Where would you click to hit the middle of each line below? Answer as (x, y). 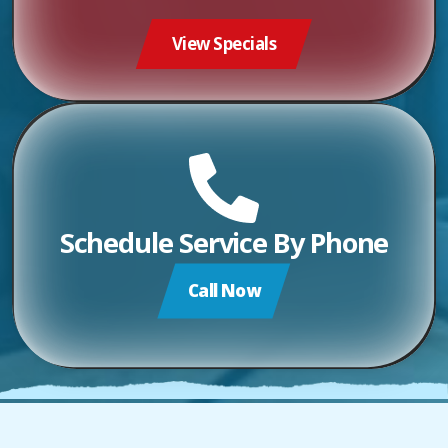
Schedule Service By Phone (224, 243)
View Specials (224, 44)
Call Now (224, 290)
